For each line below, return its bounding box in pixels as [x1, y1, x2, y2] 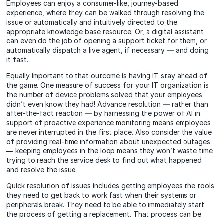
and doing [174, 45, 209, 54]
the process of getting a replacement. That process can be [6, 209, 202, 218]
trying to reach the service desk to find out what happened [6, 155, 202, 164]
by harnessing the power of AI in [92, 109, 201, 117]
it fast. [6, 55, 31, 64]
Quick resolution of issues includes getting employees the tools [6, 181, 215, 190]
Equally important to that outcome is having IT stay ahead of [6, 71, 208, 80]
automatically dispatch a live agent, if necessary [6, 45, 167, 54]
